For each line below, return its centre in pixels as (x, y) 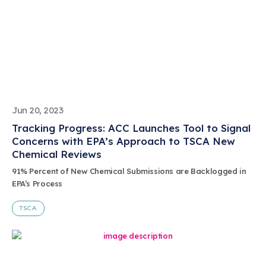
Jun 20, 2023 (38, 110)
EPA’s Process (37, 184)
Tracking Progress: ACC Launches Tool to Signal (131, 128)
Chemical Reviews (57, 154)
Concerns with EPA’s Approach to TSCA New (123, 141)
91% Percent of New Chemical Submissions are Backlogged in (129, 171)
